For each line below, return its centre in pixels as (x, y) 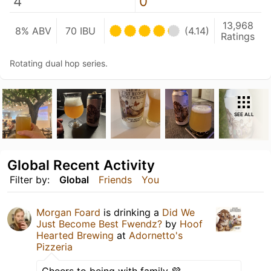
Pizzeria (54, 247)
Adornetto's (156, 235)
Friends (115, 179)
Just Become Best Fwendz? (99, 224)
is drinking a (131, 212)
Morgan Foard (68, 212)
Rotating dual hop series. (59, 63)
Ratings (238, 36)
